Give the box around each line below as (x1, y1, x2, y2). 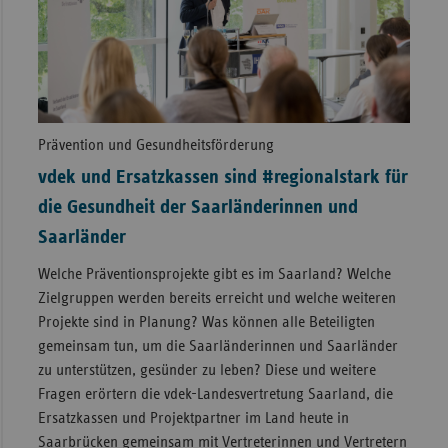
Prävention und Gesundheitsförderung (37, 137, 274, 154)
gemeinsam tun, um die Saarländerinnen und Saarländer (37, 338, 398, 355)
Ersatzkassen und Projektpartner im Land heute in (37, 410, 349, 427)
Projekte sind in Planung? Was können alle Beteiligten (37, 314, 375, 331)
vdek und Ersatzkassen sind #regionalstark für (37, 167, 408, 188)
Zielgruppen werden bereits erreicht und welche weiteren (37, 290, 396, 307)
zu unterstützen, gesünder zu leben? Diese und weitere (37, 362, 376, 379)
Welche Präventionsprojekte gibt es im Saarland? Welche (37, 266, 391, 283)
